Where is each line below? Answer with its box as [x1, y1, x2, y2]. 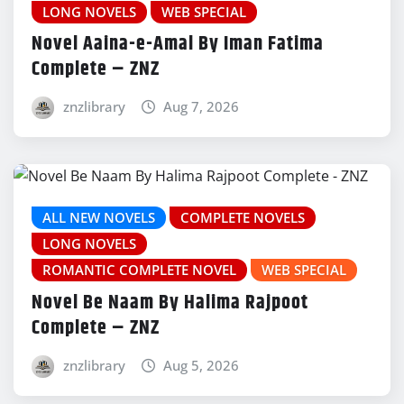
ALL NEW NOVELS [42, 208, 155, 227]
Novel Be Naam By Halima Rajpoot [32, 287, 308, 318]
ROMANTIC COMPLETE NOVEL [42, 261, 236, 280]
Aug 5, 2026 [163, 355, 240, 374]
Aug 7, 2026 [163, 97, 240, 116]
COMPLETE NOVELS [180, 208, 305, 227]
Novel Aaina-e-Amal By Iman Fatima [32, 29, 324, 60]
